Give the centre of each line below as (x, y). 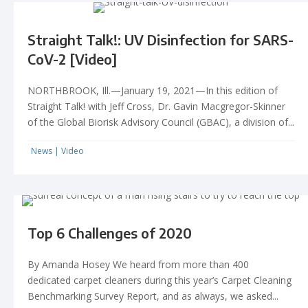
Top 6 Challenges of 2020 (110, 232)
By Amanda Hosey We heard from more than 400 (138, 264)
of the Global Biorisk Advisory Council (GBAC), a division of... (161, 122)
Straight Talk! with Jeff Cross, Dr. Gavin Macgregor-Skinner (156, 106)
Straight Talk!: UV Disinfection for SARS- (161, 39)
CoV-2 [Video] (72, 58)
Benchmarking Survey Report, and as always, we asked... (153, 296)
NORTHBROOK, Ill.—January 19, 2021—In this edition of (153, 90)
